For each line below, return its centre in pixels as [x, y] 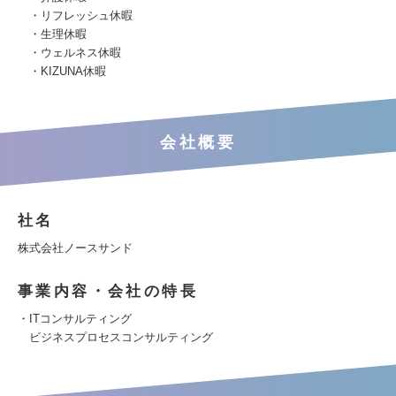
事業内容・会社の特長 [108, 291]
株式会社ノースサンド [75, 248]
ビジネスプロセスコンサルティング [115, 337]
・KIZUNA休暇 [62, 71]
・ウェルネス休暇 [69, 53]
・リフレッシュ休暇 [75, 15]
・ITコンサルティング [75, 319]
